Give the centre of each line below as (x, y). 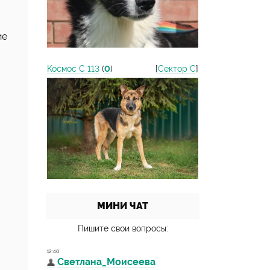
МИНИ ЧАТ (123, 206)
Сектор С (177, 69)
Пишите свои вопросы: (123, 228)
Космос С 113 (73, 69)
